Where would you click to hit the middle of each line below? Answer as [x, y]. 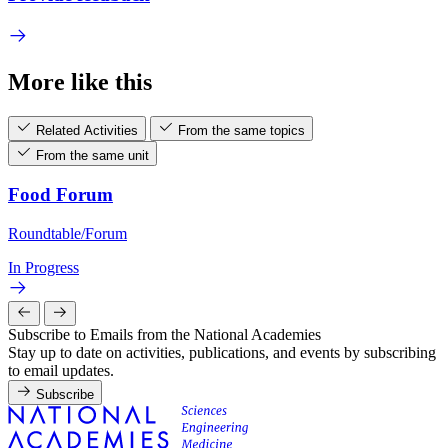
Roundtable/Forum [67, 233]
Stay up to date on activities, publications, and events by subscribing [222, 352]
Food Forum [60, 195]
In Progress [43, 267]
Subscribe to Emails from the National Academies [164, 334]
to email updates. [61, 370]
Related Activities [87, 130]
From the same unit [92, 155]
